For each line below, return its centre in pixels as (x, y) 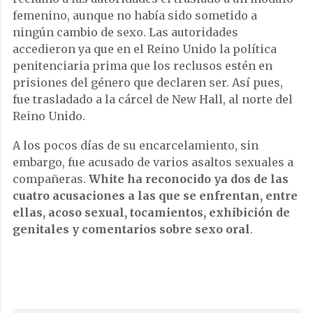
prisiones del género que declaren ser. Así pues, (148, 83)
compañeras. (51, 179)
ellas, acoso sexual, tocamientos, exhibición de (151, 213)
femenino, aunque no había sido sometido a (135, 16)
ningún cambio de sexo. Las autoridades (125, 32)
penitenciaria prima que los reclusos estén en (143, 66)
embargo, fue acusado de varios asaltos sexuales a (153, 162)
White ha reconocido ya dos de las (189, 179)
